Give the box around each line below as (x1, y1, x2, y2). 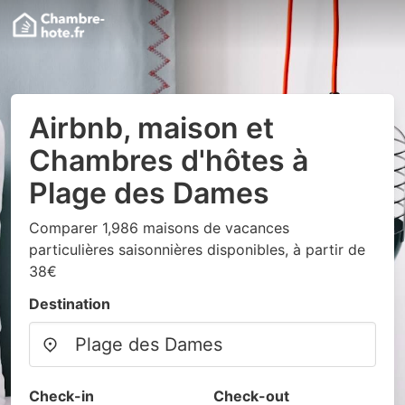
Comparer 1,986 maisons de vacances (29, 219, 289, 237)
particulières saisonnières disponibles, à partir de (29, 240, 365, 259)
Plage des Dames (29, 175, 269, 211)
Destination (29, 295, 110, 313)
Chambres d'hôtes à (29, 143, 308, 178)
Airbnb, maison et (29, 110, 274, 146)
